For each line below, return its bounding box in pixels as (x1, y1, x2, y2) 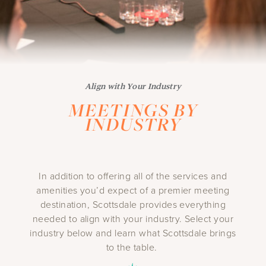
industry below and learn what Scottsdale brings (30, 226, 236, 240)
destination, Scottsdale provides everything (40, 198, 226, 211)
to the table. (106, 240, 160, 254)
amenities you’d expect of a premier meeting (36, 183, 230, 197)
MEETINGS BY (68, 98, 198, 122)
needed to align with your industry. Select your (32, 212, 234, 226)
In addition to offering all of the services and (39, 169, 227, 183)
